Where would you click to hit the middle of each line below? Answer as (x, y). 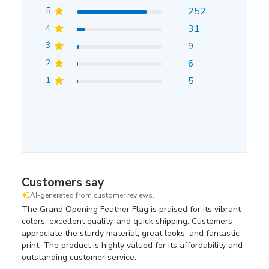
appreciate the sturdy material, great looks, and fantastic (130, 233)
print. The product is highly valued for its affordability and (132, 245)
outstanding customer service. (79, 257)
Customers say (63, 182)
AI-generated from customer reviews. (92, 195)
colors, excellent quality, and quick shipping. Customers (127, 221)
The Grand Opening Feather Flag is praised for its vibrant (131, 209)
